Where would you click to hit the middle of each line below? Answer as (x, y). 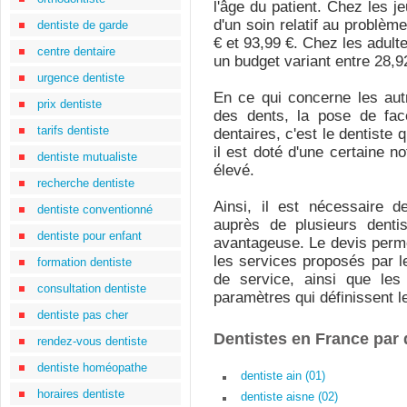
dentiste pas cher (83, 315)
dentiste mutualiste (87, 157)
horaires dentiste (81, 394)
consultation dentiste (92, 288)
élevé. (234, 170)
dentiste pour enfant (89, 236)
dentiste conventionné (95, 209)
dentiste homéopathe (92, 367)
